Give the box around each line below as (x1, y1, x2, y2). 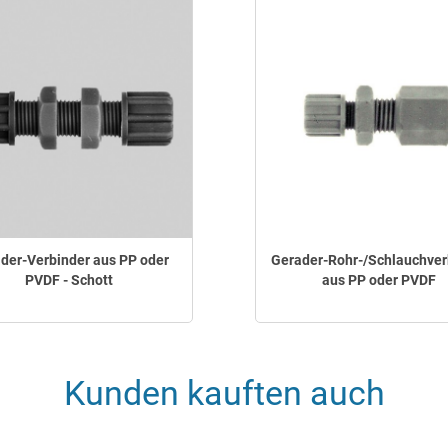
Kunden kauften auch (63, 373, 385, 413)
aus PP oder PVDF (322, 272, 436, 288)
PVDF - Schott (25, 272, 113, 288)
